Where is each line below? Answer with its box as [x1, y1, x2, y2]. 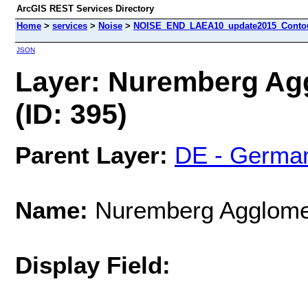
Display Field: [15, 251, 170, 278]
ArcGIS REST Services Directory [16, 3, 154, 14]
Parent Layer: [15, 141, 168, 168]
